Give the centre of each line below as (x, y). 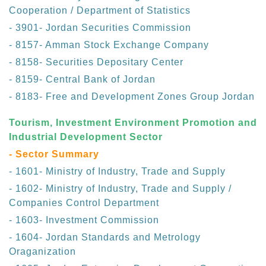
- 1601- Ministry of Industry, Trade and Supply (117, 172)
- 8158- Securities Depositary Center (96, 62)
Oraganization (42, 252)
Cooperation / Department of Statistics (100, 11)
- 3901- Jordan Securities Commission (100, 28)
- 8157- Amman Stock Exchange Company (109, 45)
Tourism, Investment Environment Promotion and (133, 123)
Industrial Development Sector (86, 137)
